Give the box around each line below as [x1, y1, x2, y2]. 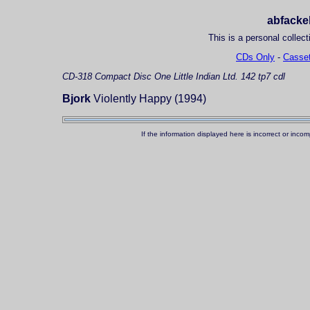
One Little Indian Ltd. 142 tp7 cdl [152, 71, 285, 82]
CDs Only [236, 52, 275, 63]
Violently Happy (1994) [91, 93, 206, 105]
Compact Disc [95, 71, 152, 82]
